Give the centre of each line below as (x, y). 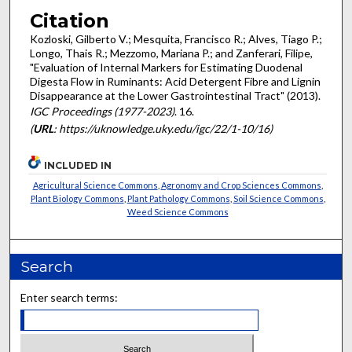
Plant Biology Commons (77, 198)
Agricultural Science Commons (95, 185)
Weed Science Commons (178, 211)
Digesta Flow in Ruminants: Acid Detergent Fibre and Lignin (175, 82)
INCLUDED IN (78, 165)
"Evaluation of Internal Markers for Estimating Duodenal (166, 68)
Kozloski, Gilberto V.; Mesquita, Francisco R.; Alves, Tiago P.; (176, 39)
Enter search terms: (70, 297)
